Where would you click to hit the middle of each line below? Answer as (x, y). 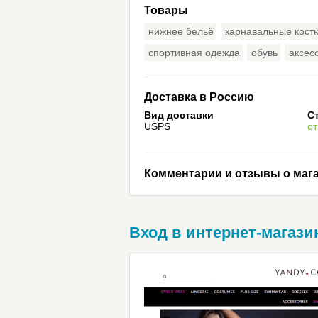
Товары (166, 10)
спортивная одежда (194, 53)
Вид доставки (179, 115)
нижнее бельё (181, 31)
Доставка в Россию (199, 97)
